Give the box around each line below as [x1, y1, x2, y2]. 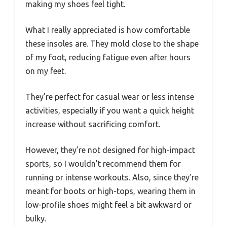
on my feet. [25, 66, 66, 75]
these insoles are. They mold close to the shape [25, 39, 199, 48]
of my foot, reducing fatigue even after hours [25, 52, 191, 62]
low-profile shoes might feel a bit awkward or [25, 200, 192, 209]
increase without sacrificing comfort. [25, 119, 160, 129]
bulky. [25, 213, 46, 223]
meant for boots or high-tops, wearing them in [25, 186, 196, 196]
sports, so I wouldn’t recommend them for [25, 159, 181, 168]
